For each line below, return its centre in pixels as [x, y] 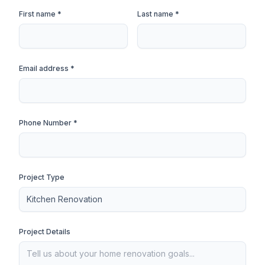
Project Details [45, 232]
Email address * [47, 68]
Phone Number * [48, 123]
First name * [40, 14]
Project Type [42, 177]
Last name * [158, 14]
